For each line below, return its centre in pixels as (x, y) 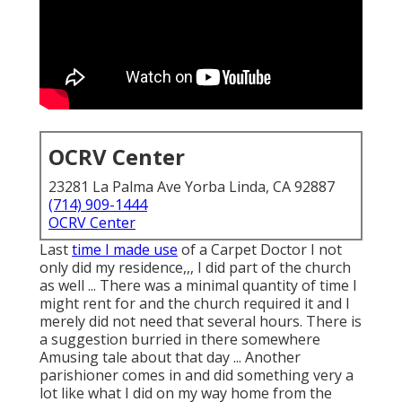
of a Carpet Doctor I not (260, 250)
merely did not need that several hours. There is (201, 322)
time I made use (125, 250)
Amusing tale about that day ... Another (170, 358)
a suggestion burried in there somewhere (180, 340)
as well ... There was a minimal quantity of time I (198, 286)
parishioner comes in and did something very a (197, 376)
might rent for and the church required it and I (195, 304)
